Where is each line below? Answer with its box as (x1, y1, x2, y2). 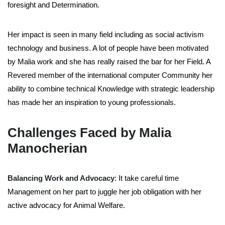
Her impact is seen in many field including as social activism (8, 30, 204, 39)
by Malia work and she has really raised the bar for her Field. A (8, 57, 210, 66)
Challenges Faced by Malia (8, 125, 171, 141)
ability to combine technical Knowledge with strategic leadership (8, 84, 214, 93)
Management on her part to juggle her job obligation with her (8, 187, 201, 196)
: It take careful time (115, 174, 179, 183)
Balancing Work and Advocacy (8, 174, 115, 183)
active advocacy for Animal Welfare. (8, 201, 125, 210)
